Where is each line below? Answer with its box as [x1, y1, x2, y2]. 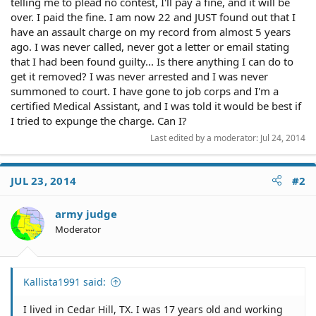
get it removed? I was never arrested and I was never [11, 68, 268, 83]
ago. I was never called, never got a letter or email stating [11, 39, 289, 54]
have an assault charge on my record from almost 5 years [11, 24, 291, 39]
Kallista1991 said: [23, 275, 106, 288]
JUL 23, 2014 [11, 173, 76, 188]
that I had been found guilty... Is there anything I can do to [11, 54, 293, 68]
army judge [55, 206, 117, 221]
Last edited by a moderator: [150, 131, 260, 144]
